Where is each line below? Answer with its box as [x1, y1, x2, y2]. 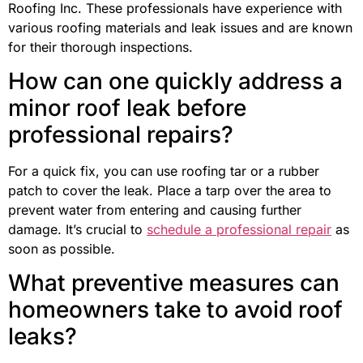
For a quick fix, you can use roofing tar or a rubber [8, 163, 319, 179]
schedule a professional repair [147, 221, 331, 237]
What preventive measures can [8, 269, 340, 297]
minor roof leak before [8, 94, 246, 122]
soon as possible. [8, 241, 115, 257]
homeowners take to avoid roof [8, 296, 343, 324]
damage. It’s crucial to [8, 221, 147, 237]
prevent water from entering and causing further [8, 202, 301, 218]
